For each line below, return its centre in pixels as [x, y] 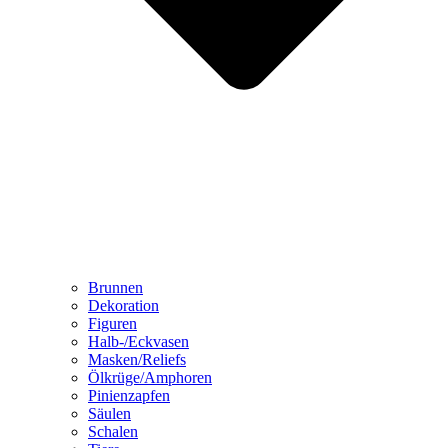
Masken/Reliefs [137, 360]
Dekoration [123, 306]
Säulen [109, 414]
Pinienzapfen [129, 396]
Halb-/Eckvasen [138, 342]
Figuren [112, 324]
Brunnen [115, 288]
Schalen [113, 432]
